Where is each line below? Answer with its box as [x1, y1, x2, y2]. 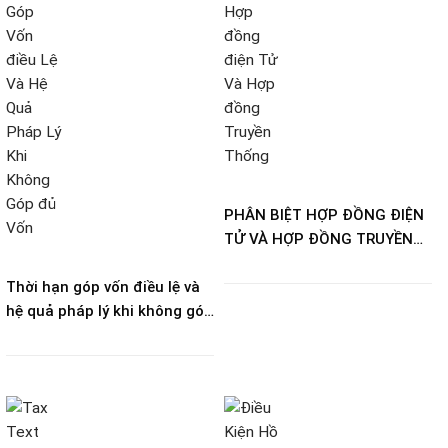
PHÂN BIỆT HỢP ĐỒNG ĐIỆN [224, 205, 424, 224]
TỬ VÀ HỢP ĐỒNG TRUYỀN [224, 229, 413, 248]
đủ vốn [6, 325, 54, 344]
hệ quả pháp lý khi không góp [6, 301, 213, 320]
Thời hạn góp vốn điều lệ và [6, 277, 200, 296]
